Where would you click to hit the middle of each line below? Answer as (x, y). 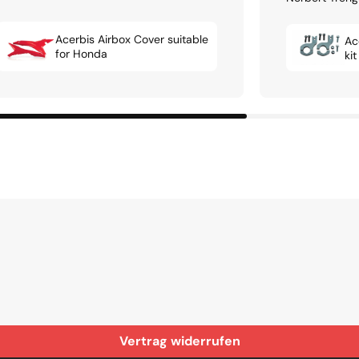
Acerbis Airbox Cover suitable (131, 40)
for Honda (81, 54)
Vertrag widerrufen (179, 341)
